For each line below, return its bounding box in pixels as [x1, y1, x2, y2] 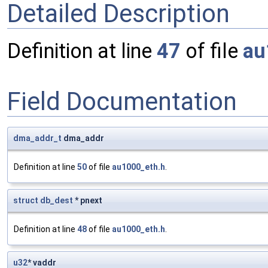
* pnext [73, 196, 102, 206]
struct [13, 196, 38, 206]
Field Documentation [7, 86, 237, 116]
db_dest [40, 196, 73, 206]
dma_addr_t [13, 133, 62, 144]
